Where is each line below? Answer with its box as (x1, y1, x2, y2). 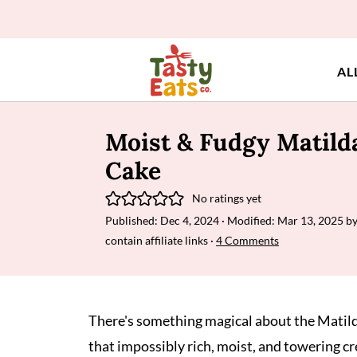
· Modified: (219, 214, 277, 227)
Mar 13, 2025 (277, 214, 343, 227)
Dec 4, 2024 (160, 214, 219, 227)
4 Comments (216, 233, 279, 247)
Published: (105, 214, 160, 227)
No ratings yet (191, 190, 261, 205)
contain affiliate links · (105, 233, 216, 247)
